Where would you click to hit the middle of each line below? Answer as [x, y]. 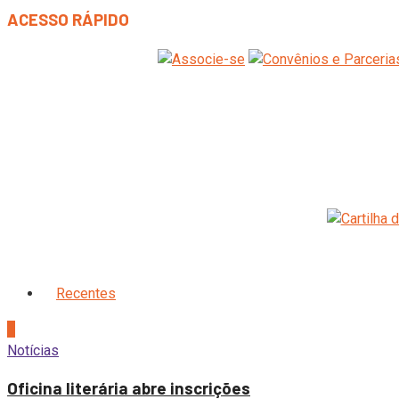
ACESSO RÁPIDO [68, 19]
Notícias [33, 350]
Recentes [86, 293]
